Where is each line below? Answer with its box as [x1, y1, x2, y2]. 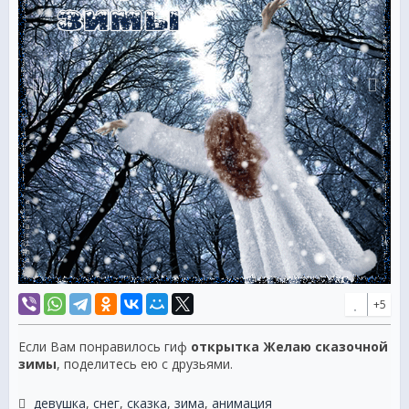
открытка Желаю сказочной [191, 338, 388, 356]
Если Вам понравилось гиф [18, 338, 191, 356]
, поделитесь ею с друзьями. [57, 355, 233, 373]
